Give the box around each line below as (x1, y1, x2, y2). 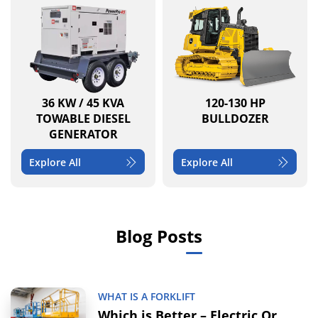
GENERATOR (48, 126, 118, 142)
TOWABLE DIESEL (35, 111, 131, 126)
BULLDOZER (201, 111, 269, 126)
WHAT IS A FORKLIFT (98, 290, 195, 303)
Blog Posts (116, 224, 202, 248)
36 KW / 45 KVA (42, 95, 124, 111)
